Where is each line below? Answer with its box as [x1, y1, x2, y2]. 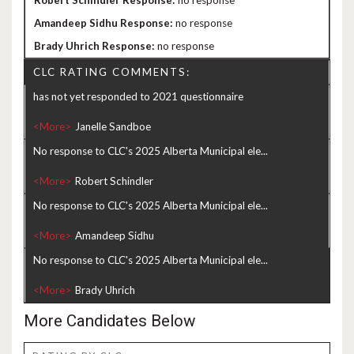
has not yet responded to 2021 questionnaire [33, 90, 243, 103]
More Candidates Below [24, 311, 195, 330]
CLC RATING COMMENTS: [33, 66, 190, 78]
